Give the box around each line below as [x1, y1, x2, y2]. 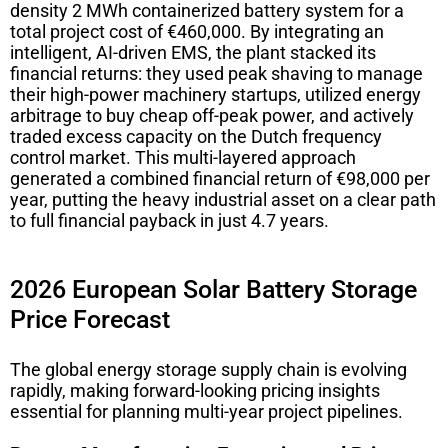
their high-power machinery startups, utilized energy [10, 83, 421, 105]
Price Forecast [10, 304, 170, 334]
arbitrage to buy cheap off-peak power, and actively [10, 104, 414, 126]
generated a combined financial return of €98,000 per [10, 167, 430, 189]
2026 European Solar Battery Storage [10, 274, 417, 304]
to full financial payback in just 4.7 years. [10, 209, 329, 231]
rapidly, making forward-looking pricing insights [10, 379, 380, 401]
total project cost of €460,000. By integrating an [10, 20, 384, 42]
